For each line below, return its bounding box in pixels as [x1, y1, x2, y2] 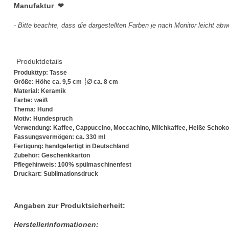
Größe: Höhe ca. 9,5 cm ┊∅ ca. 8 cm [14, 78, 118, 85]
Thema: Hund [14, 105, 53, 113]
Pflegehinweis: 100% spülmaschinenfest [14, 161, 131, 168]
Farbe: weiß [14, 96, 48, 104]
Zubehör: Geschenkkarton [14, 151, 90, 159]
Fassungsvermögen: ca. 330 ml [14, 133, 105, 141]
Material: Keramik [14, 87, 66, 95]
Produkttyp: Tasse [14, 68, 67, 76]
